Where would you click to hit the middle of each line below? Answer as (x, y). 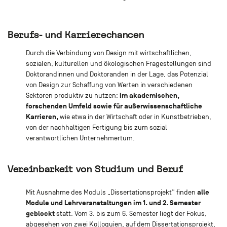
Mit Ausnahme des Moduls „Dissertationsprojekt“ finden (111, 193)
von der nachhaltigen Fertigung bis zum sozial (96, 127)
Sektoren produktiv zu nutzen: (72, 95)
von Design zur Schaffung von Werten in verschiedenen (109, 85)
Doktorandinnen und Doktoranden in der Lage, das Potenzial (117, 74)
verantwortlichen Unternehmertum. (80, 138)
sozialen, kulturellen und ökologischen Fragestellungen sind (118, 63)
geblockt (40, 214)
